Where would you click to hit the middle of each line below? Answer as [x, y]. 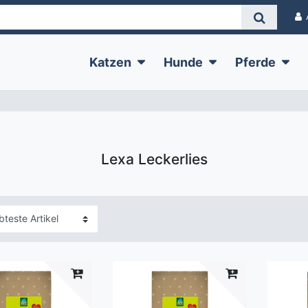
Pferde [255, 62]
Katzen [110, 62]
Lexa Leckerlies [154, 159]
